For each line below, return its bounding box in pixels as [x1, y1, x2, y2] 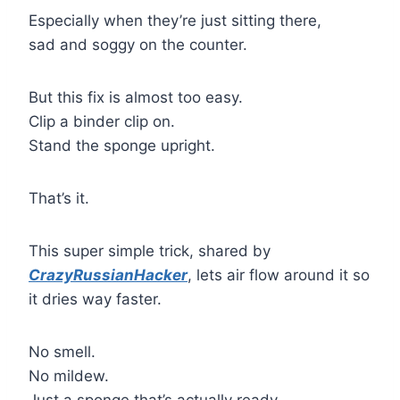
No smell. [29, 342, 96, 361]
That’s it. [29, 188, 89, 207]
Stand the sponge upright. [29, 136, 215, 154]
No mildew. [29, 366, 109, 385]
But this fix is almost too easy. [29, 87, 243, 106]
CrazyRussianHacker [29, 265, 187, 284]
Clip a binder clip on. [29, 112, 175, 130]
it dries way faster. [29, 289, 162, 308]
